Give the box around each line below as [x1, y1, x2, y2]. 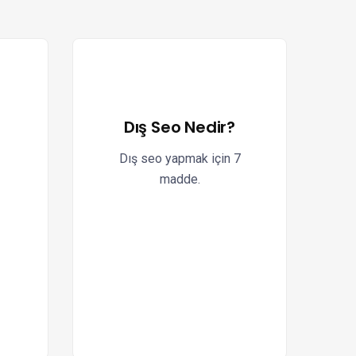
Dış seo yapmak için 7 [118, 151, 241, 166]
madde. [159, 172, 200, 187]
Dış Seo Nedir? [123, 116, 236, 138]
